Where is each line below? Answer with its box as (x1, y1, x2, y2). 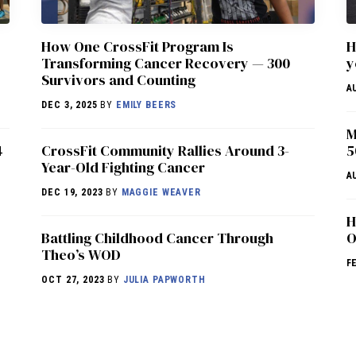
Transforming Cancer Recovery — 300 (41, 53, 291, 74)
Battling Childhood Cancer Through (41, 228, 274, 249)
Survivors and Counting (41, 70, 196, 91)
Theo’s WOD (41, 245, 122, 265)
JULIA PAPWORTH (122, 274, 206, 286)
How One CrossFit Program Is (41, 37, 234, 57)
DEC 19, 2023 (41, 187, 103, 199)
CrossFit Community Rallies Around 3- (41, 141, 290, 161)
